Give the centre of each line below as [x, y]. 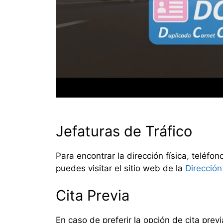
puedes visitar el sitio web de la [120, 168]
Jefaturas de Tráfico [124, 131]
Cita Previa [93, 196]
